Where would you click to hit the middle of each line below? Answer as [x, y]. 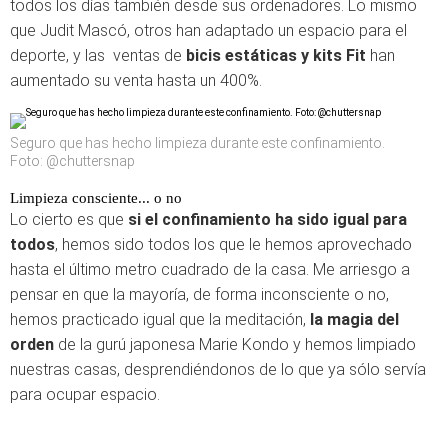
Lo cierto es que [69, 219]
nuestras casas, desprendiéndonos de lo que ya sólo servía [218, 369]
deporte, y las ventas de [98, 55]
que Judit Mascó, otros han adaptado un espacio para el [208, 30]
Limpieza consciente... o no [96, 198]
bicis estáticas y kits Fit [278, 55]
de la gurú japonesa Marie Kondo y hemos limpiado [235, 344]
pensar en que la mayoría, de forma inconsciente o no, [199, 294]
